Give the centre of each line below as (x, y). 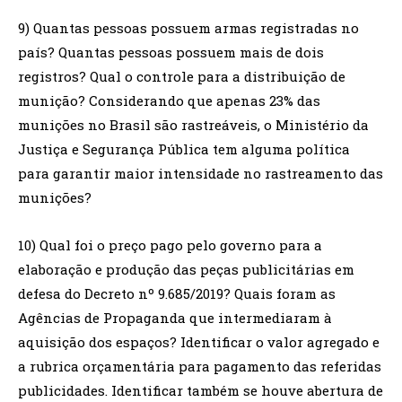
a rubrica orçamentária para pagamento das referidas (200, 366)
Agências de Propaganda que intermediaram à (175, 317)
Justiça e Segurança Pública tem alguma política (184, 149)
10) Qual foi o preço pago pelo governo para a (170, 245)
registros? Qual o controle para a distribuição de (182, 76)
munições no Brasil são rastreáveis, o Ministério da (193, 124)
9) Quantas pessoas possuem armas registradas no (188, 27)
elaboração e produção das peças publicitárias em (186, 269)
